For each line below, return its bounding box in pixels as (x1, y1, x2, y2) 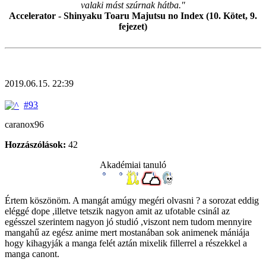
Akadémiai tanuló (100, 159, 166, 170)
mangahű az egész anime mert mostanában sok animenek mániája (5, 227, 249, 237)
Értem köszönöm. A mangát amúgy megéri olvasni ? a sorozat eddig (5, 195, 259, 205)
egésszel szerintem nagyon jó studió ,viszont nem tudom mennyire (5, 216, 252, 227)
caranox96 (5, 119, 44, 129)
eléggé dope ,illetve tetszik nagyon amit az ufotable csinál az (5, 205, 230, 216)
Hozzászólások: (5, 139, 66, 150)
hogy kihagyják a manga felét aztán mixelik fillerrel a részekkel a (5, 237, 247, 248)
